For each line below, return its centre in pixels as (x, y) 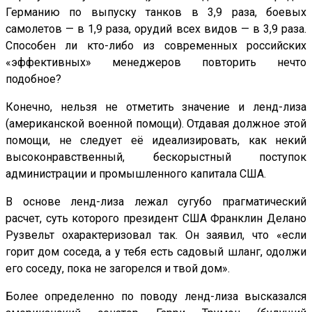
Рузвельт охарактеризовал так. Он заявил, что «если (156, 235)
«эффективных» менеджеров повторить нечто (156, 63)
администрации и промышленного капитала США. (136, 174)
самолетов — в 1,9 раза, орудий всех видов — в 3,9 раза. (156, 29)
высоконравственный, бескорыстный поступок (156, 157)
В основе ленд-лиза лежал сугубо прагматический (156, 202)
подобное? (33, 79)
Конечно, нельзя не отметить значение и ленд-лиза (156, 107)
